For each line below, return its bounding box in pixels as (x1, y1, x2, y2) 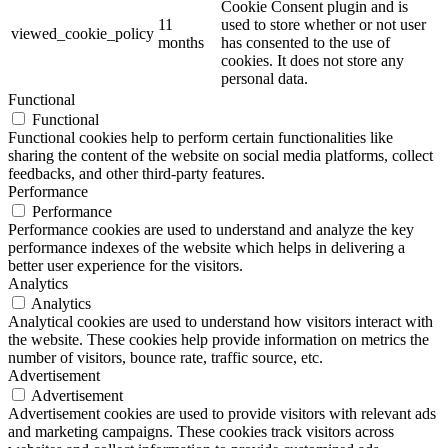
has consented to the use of (221, 33, 390, 51)
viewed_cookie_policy (11, 24, 154, 42)
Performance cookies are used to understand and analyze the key (8, 220, 414, 238)
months (158, 33, 204, 51)
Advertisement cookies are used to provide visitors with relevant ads (8, 404, 436, 422)
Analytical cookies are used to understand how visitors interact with (8, 312, 433, 330)
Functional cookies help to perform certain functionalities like (8, 128, 393, 146)
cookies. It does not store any (221, 51, 404, 69)
